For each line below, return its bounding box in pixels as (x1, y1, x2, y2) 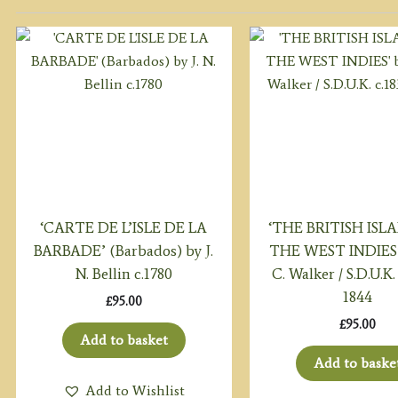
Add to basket (79, 330, 168, 348)
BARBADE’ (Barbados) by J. (34, 242, 214, 260)
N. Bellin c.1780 (75, 265, 172, 283)
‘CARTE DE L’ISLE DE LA (40, 219, 208, 237)
